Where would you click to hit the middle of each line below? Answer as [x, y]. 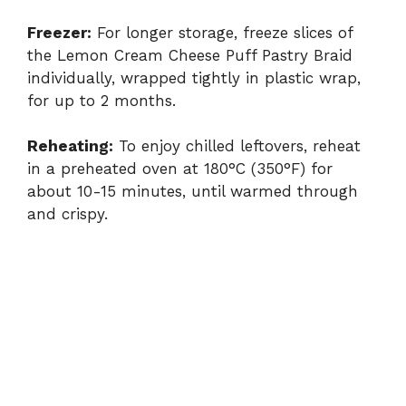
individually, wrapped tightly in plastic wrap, [194, 77]
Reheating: [70, 146]
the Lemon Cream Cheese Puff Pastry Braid [190, 55]
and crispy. [68, 214]
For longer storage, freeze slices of [222, 32]
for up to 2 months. [101, 100]
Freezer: [59, 32]
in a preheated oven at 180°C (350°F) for [180, 169]
